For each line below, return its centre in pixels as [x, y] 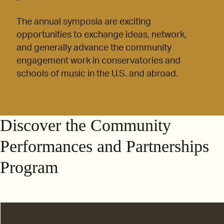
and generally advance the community [94, 48]
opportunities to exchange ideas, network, [101, 35]
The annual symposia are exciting [84, 22]
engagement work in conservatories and [98, 61]
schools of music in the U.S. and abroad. [97, 74]
